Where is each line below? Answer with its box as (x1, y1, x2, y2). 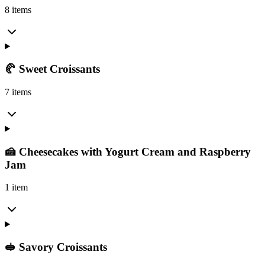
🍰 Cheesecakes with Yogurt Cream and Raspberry (5, 145, 251, 158)
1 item (5, 182, 28, 193)
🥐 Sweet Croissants (5, 63, 100, 76)
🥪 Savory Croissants (5, 241, 107, 254)
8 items (5, 4, 31, 15)
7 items (5, 86, 31, 97)
